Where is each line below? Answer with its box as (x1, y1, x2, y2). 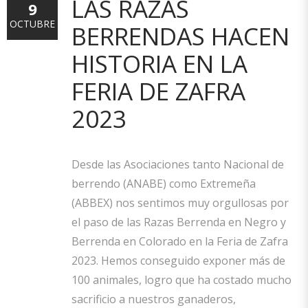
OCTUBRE (10, 17, 55, 30)
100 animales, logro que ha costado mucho (71, 272, 291, 287)
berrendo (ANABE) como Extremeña (71, 176, 256, 191)
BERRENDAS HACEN (71, 20, 289, 52)
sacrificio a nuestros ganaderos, (71, 291, 236, 307)
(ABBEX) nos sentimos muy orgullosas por (71, 195, 289, 210)
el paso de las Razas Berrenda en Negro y (71, 214, 286, 230)
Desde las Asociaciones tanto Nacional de (71, 157, 284, 172)
